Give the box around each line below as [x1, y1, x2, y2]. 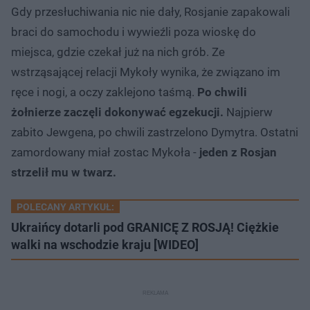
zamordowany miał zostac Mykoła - [11, 145, 199, 159]
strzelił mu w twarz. [11, 165, 116, 179]
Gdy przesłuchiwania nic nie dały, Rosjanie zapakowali [11, 4, 290, 19]
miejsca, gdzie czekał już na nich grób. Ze [11, 44, 225, 59]
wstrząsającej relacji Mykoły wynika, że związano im [11, 64, 280, 79]
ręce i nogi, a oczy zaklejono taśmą [11, 84, 192, 99]
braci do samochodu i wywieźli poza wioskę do [11, 24, 256, 39]
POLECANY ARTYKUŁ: [17, 201, 114, 212]
